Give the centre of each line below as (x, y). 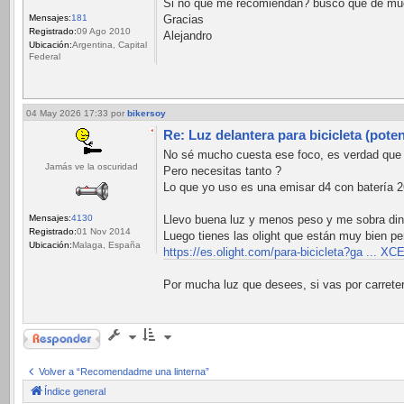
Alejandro (188, 35)
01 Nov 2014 (104, 231)
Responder (46, 335)
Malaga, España (106, 244)
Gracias (184, 19)
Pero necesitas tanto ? (222, 171)
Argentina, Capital (110, 44)
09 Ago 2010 (104, 31)
